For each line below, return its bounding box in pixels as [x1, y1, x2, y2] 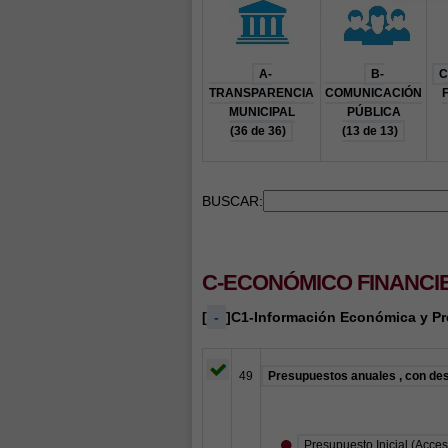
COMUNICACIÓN [325, 86, 422, 100]
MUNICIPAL [228, 105, 295, 119]
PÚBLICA [346, 105, 401, 119]
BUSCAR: [202, 193, 263, 209]
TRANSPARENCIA [209, 86, 314, 100]
